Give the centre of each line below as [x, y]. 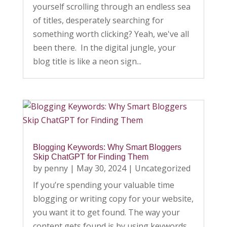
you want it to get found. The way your [106, 212]
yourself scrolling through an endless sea [111, 7]
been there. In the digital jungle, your [104, 48]
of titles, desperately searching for [98, 21]
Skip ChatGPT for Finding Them [90, 157]
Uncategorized [162, 168]
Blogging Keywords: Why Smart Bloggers [107, 147]
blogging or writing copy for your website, [113, 198]
